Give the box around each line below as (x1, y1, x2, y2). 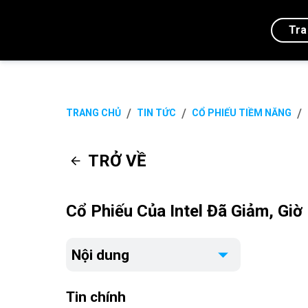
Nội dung (71, 246, 129, 263)
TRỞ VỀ (88, 151, 146, 170)
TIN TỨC (137, 107, 176, 118)
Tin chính (66, 288, 126, 305)
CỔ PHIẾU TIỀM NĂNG (192, 107, 291, 118)
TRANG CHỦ (66, 107, 121, 118)
